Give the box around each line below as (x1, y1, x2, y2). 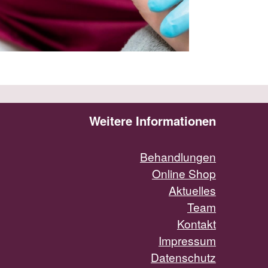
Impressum (158, 232, 216, 249)
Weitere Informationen (89, 112, 216, 130)
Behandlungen (139, 148, 216, 165)
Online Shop (151, 165, 216, 182)
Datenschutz (150, 249, 216, 266)
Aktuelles (168, 182, 216, 199)
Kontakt (176, 215, 216, 232)
